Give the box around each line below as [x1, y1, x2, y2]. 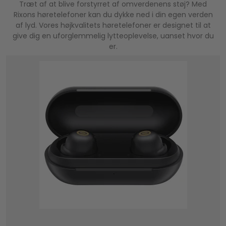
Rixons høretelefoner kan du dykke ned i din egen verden [13, 9, 213, 20]
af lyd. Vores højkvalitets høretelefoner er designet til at [15, 20, 211, 30]
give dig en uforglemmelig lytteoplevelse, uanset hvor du [12, 30, 214, 41]
